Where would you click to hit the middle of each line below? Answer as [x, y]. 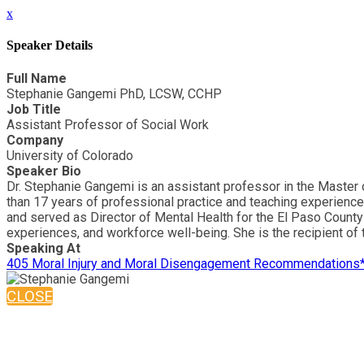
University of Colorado [70, 155]
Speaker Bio [44, 171]
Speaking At [43, 248]
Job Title [34, 109]
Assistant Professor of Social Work [108, 124]
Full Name [37, 78]
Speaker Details [50, 45]
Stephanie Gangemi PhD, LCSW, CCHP [114, 93]
